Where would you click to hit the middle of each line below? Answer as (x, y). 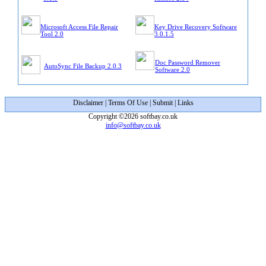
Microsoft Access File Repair (79, 27)
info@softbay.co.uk (133, 125)
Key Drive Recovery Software (196, 27)
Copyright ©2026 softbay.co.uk (133, 116)
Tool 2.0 (52, 34)
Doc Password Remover (188, 62)
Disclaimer (88, 103)
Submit (162, 103)
